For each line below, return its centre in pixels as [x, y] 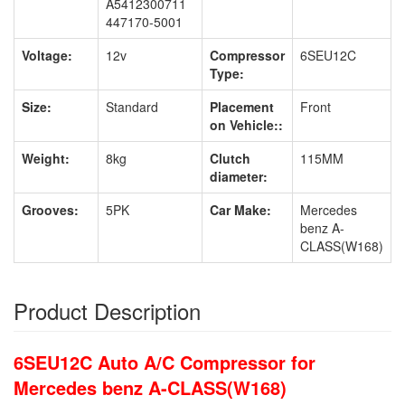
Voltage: [47, 55]
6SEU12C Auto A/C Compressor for [165, 362]
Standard [132, 107]
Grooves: [50, 210]
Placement [242, 107]
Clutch [230, 158]
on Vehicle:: [246, 125]
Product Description [107, 311]
